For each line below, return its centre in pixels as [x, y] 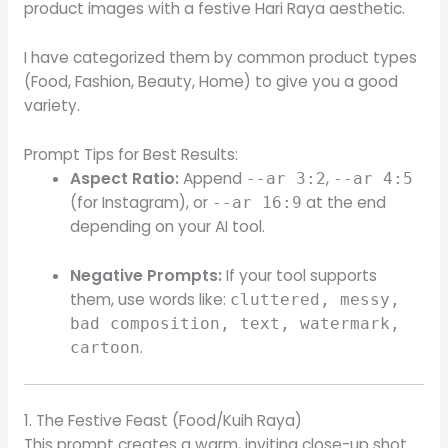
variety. [51, 105]
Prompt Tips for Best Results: [130, 154]
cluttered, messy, [315, 299]
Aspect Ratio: [125, 178]
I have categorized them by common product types [220, 57]
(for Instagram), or [141, 202]
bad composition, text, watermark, [235, 323]
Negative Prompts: [146, 275]
